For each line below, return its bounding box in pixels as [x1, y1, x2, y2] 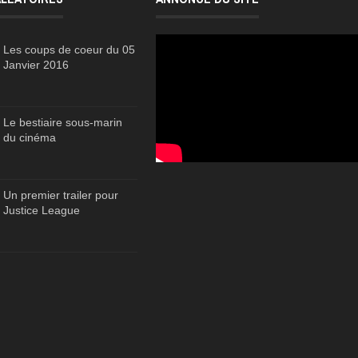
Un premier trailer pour [3, 189, 119, 202]
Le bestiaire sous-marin [3, 116, 123, 129]
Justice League [3, 204, 81, 217]
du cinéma [3, 131, 57, 145]
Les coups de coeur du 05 [3, 43, 136, 57]
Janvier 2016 [3, 58, 70, 72]
